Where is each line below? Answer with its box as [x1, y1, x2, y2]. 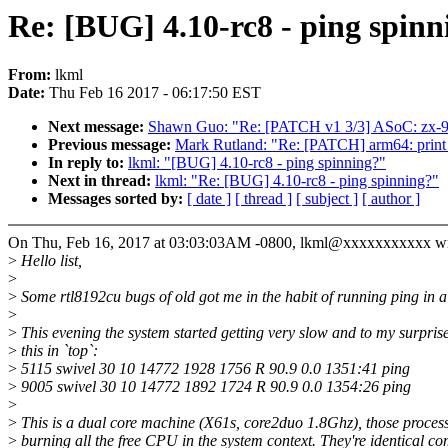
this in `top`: [17, 342, 98, 360]
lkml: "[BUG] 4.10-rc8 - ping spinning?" [128, 154, 386, 172]
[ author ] [362, 190, 420, 208]
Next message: [48, 118, 148, 136]
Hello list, [17, 252, 82, 270]
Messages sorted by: [48, 190, 187, 208]
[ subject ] [296, 190, 358, 208]
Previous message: [48, 136, 175, 154]
